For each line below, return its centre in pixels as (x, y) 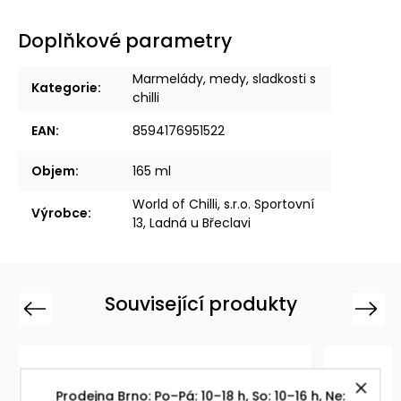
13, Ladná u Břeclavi (192, 222)
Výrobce (60, 213)
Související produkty (200, 303)
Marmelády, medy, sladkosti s (224, 78)
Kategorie (64, 87)
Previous (47, 307)
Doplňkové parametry (125, 40)
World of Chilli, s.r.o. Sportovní (223, 204)
